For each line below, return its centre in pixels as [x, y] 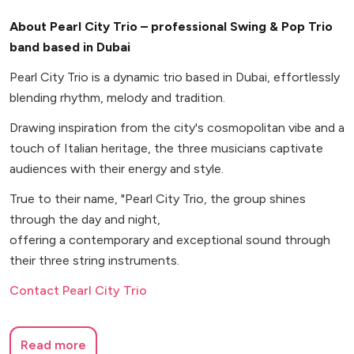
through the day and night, [85, 220]
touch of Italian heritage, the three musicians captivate [166, 149]
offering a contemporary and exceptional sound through [170, 240]
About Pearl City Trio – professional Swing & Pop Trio [171, 27]
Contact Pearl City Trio [78, 291]
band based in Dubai [70, 47]
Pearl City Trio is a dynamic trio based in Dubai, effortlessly [175, 77]
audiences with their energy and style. [117, 169]
